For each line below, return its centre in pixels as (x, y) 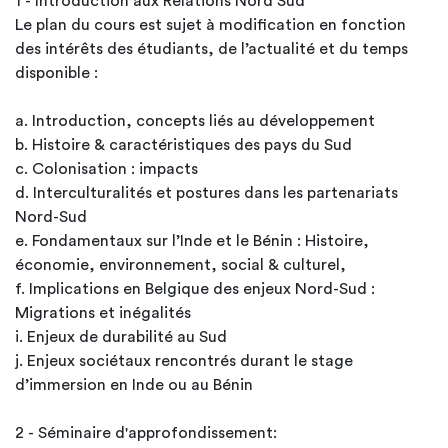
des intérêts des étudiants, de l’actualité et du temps (211, 49)
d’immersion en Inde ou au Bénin (136, 385)
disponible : (56, 73)
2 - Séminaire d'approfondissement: (146, 433)
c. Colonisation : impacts (106, 169)
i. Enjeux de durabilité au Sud (121, 337)
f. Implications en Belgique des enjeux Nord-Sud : (195, 289)
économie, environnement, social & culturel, (180, 265)
